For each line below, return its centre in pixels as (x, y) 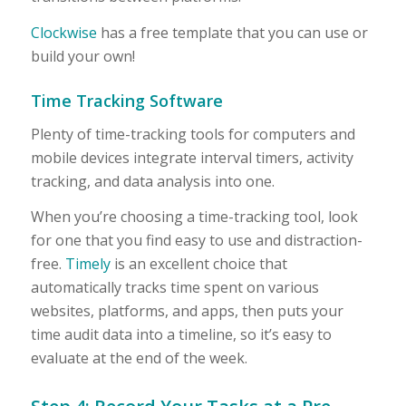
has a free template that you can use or (232, 32)
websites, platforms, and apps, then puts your (187, 311)
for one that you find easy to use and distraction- (196, 241)
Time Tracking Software (126, 100)
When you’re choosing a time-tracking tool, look (194, 217)
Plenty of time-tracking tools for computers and (193, 134)
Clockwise (63, 32)
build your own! (82, 56)
